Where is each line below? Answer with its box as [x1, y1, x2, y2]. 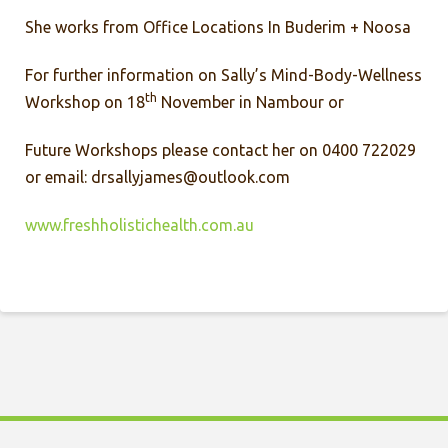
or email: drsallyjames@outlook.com [25, 167, 290, 186]
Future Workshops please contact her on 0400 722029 [25, 140, 416, 159]
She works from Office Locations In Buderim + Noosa [25, 17, 411, 36]
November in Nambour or [157, 92, 344, 111]
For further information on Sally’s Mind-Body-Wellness [25, 65, 422, 84]
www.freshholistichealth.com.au [25, 215, 254, 234]
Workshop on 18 [25, 92, 145, 111]
